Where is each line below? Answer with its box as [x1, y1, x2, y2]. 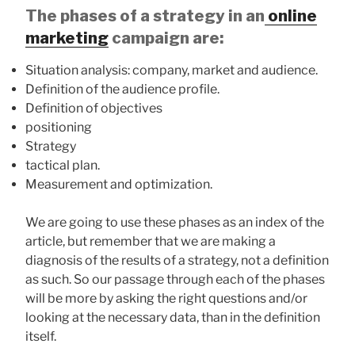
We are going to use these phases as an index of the [25, 214, 324, 230]
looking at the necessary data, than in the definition [25, 309, 320, 325]
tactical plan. [25, 157, 100, 173]
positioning [25, 119, 92, 135]
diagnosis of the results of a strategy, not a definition [25, 252, 329, 268]
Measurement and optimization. [25, 176, 212, 192]
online [265, 6, 317, 25]
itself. [25, 328, 56, 344]
